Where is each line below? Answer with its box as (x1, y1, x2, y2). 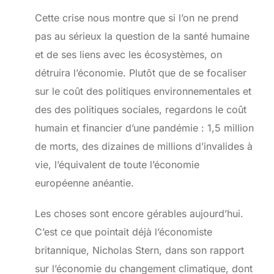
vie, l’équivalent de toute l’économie (34, 158, 199, 171)
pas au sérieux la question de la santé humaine (34, 29, 250, 42)
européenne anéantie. (34, 176, 134, 189)
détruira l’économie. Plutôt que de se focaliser (34, 66, 246, 79)
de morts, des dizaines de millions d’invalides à (34, 139, 253, 152)
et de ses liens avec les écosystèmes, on (34, 48, 222, 61)
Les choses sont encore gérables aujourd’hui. (34, 207, 243, 220)
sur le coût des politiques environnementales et (34, 84, 251, 97)
